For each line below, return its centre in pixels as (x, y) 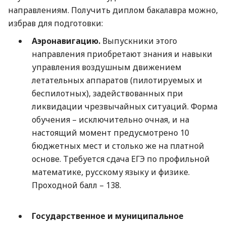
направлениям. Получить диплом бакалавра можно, (113, 10)
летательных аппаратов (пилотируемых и (117, 80)
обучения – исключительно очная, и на (110, 119)
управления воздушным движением (106, 67)
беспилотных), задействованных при (107, 93)
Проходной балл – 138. (76, 185)
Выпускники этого (138, 41)
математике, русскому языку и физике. (110, 172)
